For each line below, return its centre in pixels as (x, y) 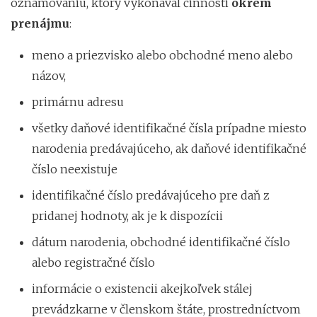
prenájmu (40, 23)
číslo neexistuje (75, 169)
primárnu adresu (78, 102)
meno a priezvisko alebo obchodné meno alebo (162, 55)
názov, (49, 75)
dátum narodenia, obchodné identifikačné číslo (161, 242)
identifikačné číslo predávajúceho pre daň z (151, 195)
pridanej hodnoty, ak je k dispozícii (127, 215)
